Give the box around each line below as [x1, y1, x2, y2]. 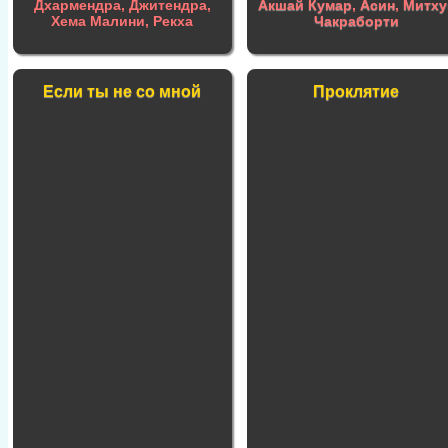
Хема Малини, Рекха [51, 12, 194, 29]
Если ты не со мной [43, 82, 202, 100]
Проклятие [313, 82, 400, 100]
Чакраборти [313, 12, 399, 29]
